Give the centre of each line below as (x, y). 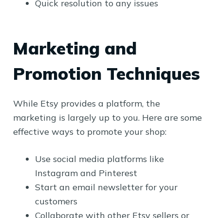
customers (56, 201)
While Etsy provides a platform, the (86, 103)
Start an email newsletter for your (106, 187)
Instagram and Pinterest (86, 173)
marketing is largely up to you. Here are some (107, 117)
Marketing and (75, 48)
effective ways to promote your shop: (90, 131)
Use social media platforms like (99, 159)
